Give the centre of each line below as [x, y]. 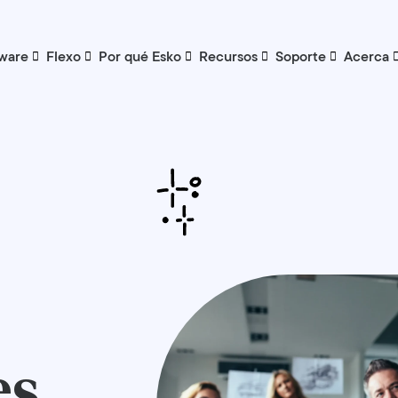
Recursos [228, 56]
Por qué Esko [140, 56]
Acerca [366, 56]
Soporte [301, 56]
